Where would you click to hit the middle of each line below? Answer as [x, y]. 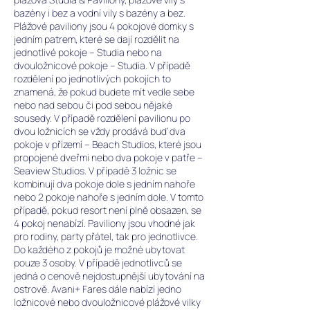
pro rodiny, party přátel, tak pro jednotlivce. [106, 236]
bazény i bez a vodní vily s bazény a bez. [100, 13]
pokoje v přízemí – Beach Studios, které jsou [108, 144]
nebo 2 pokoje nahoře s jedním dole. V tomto [109, 197]
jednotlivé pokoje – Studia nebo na [88, 52]
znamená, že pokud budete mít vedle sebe [104, 92]
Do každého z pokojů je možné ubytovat [99, 249]
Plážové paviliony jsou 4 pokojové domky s [104, 26]
